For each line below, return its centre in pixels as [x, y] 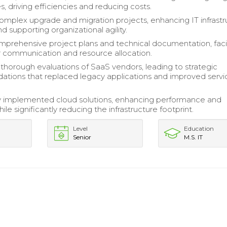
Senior [82, 137]
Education [199, 128]
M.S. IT [194, 137]
